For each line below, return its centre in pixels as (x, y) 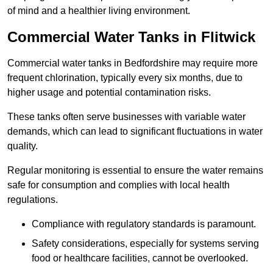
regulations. (33, 199)
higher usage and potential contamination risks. (109, 92)
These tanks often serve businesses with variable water (126, 116)
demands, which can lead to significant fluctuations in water (135, 131)
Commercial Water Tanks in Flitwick (131, 37)
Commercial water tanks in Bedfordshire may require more (133, 63)
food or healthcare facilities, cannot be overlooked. (140, 258)
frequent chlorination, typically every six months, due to (125, 77)
